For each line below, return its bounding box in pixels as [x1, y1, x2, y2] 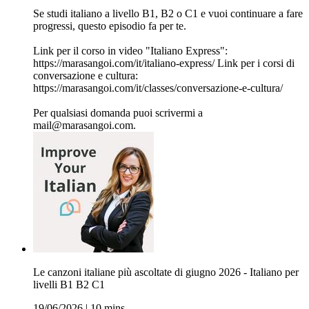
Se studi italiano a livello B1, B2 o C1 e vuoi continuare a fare [33, 8, 303, 20]
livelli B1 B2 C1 [33, 279, 105, 291]
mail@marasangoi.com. [33, 119, 136, 132]
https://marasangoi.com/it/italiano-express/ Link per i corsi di [33, 57, 295, 70]
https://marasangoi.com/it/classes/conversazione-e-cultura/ [33, 82, 283, 94]
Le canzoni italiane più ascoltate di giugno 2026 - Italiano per [33, 266, 299, 279]
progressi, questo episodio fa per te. [33, 20, 186, 32]
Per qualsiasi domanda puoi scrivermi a [33, 107, 203, 119]
